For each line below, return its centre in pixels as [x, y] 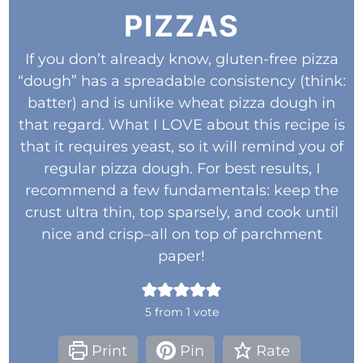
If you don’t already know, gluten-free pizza [181, 59]
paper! [181, 256]
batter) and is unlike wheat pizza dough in [181, 102]
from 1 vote [185, 312]
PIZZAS [181, 26]
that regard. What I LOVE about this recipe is [181, 124]
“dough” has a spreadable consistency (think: [181, 81]
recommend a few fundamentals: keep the [181, 190]
